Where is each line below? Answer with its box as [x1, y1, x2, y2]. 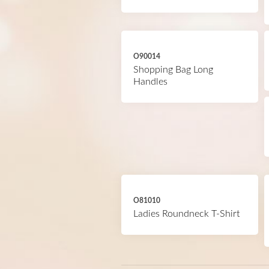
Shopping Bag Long [133, 65, 213, 74]
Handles [133, 77, 168, 86]
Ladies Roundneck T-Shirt [133, 209, 240, 219]
